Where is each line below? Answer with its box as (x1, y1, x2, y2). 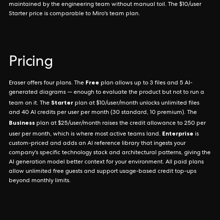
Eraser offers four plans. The (9, 81, 85, 86)
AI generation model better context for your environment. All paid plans (9, 160, 204, 165)
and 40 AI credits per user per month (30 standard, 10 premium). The (9, 110, 197, 116)
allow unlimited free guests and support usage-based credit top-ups (9, 169, 196, 175)
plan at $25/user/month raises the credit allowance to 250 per (35, 121, 206, 127)
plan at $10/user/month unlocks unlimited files (73, 101, 199, 107)
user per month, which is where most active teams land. (9, 132, 162, 137)
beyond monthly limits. (9, 178, 71, 184)
